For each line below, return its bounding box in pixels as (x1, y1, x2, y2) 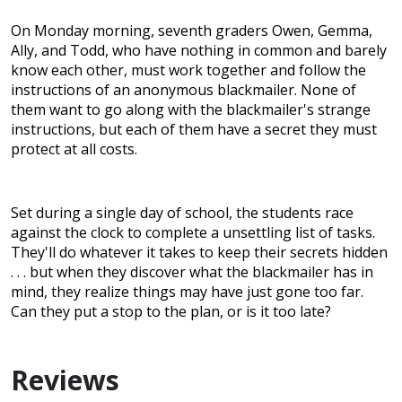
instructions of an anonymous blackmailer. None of (11, 80, 356, 100)
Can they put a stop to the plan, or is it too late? (11, 301, 331, 322)
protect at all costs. (11, 139, 137, 160)
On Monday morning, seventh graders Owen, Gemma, (11, 21, 372, 41)
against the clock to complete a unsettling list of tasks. (11, 223, 375, 243)
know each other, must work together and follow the (11, 60, 366, 81)
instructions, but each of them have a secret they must (11, 119, 377, 140)
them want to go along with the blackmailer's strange (11, 100, 371, 120)
